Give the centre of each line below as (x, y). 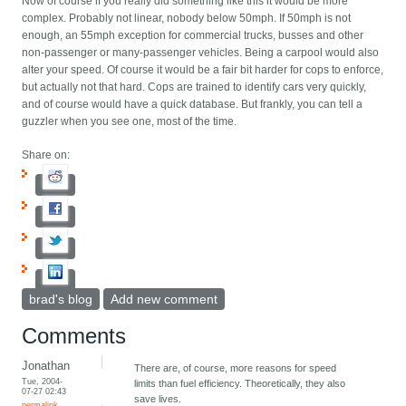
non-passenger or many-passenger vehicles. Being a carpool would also (201, 53)
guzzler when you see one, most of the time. (130, 122)
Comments (74, 336)
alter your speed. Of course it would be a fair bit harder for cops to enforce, (203, 70)
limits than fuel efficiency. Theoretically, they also (240, 384)
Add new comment (164, 300)
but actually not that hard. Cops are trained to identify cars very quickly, (194, 87)
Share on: (46, 155)
